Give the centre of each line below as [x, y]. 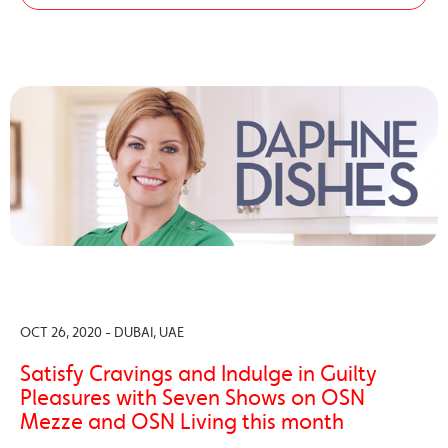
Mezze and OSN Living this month [182, 421]
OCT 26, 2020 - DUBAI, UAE [102, 332]
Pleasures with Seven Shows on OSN [192, 397]
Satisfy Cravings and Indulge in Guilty [198, 373]
